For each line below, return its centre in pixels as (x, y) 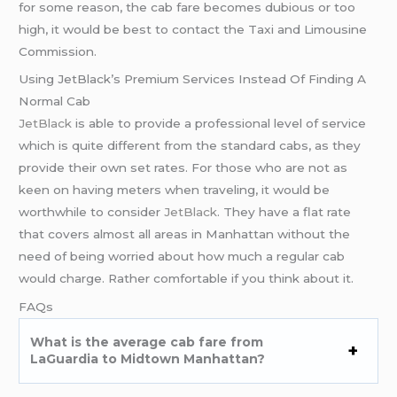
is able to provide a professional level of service (219, 124)
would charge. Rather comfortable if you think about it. (187, 279)
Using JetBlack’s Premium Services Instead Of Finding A (193, 79)
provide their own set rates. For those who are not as (183, 168)
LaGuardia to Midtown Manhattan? (148, 359)
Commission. (58, 51)
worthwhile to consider (92, 212)
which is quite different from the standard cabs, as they (190, 146)
